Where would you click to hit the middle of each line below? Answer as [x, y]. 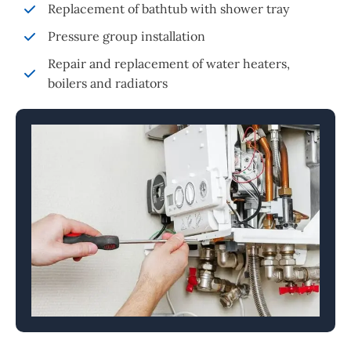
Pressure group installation [127, 36]
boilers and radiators [108, 83]
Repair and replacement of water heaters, [169, 64]
